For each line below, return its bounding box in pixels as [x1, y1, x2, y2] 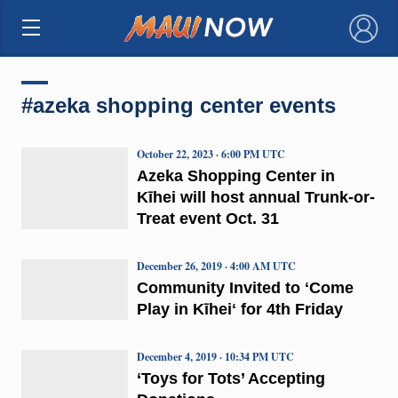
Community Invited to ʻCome [136, 278, 354, 297]
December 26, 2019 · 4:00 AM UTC [136, 258, 296, 274]
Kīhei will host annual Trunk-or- [136, 187, 375, 206]
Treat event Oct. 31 [136, 209, 279, 227]
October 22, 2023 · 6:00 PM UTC [136, 146, 285, 162]
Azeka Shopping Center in [136, 166, 335, 185]
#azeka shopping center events [20, 92, 336, 117]
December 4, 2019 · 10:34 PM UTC [136, 348, 294, 364]
